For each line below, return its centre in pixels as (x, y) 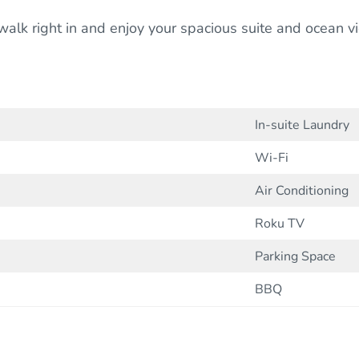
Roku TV (280, 224)
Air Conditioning (302, 191)
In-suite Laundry (302, 125)
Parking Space (295, 257)
